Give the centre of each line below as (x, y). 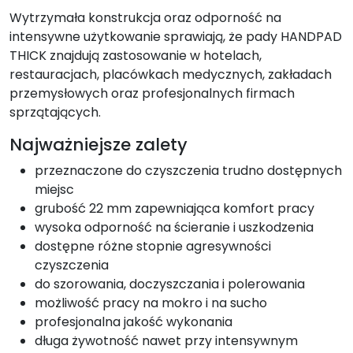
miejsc (54, 189)
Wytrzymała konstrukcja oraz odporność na (145, 17)
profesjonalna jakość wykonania (134, 321)
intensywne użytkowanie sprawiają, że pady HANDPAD (176, 36)
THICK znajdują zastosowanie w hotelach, (136, 55)
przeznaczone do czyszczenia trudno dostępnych (188, 170)
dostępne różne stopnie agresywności (153, 246)
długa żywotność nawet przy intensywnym (166, 340)
